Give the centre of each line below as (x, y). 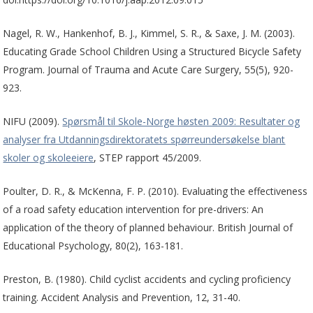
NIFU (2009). (33, 121)
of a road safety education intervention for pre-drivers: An (133, 209)
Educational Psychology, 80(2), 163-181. (93, 245)
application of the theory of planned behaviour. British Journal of (148, 227)
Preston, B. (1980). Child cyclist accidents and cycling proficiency (147, 279)
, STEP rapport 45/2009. (148, 157)
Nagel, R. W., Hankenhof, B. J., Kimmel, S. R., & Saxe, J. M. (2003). (149, 33)
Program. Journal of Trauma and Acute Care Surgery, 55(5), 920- (148, 69)
